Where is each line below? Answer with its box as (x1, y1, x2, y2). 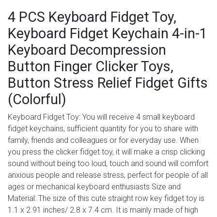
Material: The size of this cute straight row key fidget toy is (8, 194, 204, 203)
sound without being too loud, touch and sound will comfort (8, 159, 208, 169)
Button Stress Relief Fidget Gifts (8, 75, 208, 92)
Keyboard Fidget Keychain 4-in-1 (8, 25, 207, 42)
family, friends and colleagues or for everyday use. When (8, 136, 199, 145)
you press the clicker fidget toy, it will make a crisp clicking (8, 147, 205, 157)
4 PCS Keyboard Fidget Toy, (8, 9, 176, 26)
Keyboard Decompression (8, 42, 166, 59)
